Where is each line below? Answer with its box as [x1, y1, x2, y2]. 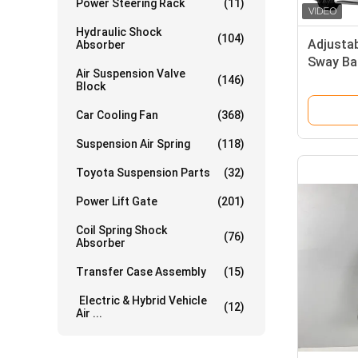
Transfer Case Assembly [76, 265, 206, 278]
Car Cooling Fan [76, 109, 158, 121]
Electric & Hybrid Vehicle [76, 294, 207, 307]
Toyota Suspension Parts [76, 166, 210, 179]
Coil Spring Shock [76, 224, 167, 237]
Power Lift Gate [76, 195, 157, 208]
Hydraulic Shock [76, 26, 161, 38]
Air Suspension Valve [76, 67, 185, 80]
